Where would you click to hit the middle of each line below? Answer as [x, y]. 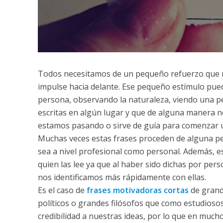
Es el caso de [61, 190]
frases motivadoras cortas [137, 190]
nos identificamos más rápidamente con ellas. [122, 177]
